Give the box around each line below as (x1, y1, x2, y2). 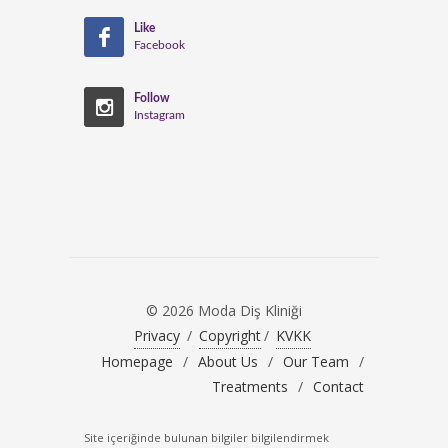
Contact (313, 377, 364, 397)
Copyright (199, 326, 261, 346)
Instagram (134, 109, 185, 122)
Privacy (134, 326, 180, 346)
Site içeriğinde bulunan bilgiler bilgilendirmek (84, 430, 329, 446)
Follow (134, 92, 170, 105)
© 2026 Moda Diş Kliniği (146, 301, 302, 321)
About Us (198, 352, 258, 372)
